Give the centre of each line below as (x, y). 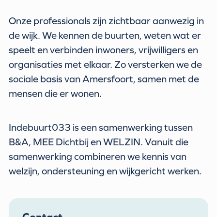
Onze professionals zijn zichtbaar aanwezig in (107, 20)
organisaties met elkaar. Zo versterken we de (106, 64)
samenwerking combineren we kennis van (98, 156)
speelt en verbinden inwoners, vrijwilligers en (104, 49)
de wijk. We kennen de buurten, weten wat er (105, 35)
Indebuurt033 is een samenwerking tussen (101, 127)
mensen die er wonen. (55, 93)
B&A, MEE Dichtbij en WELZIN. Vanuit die (99, 142)
